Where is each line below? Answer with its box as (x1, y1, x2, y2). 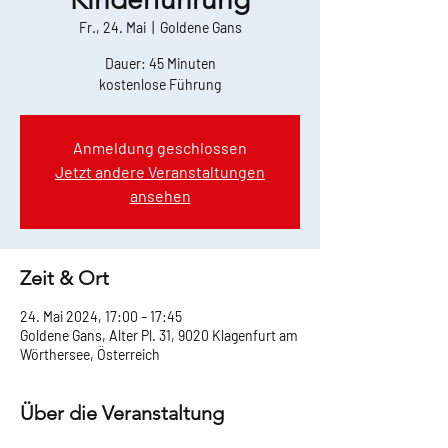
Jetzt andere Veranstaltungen (55, 162, 265, 181)
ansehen (129, 186, 191, 205)
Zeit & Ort (20, 266, 109, 290)
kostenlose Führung (99, 76, 221, 93)
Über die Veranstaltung (20, 401, 224, 425)
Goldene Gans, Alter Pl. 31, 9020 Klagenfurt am (20, 327, 298, 344)
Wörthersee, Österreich (20, 346, 160, 363)
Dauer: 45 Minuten (104, 55, 216, 72)
